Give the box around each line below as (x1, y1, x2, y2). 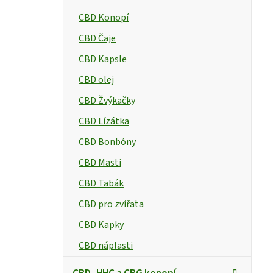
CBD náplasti (79, 238, 133, 252)
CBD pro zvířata (79, 197, 144, 211)
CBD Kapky (79, 218, 124, 232)
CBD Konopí (79, 10, 129, 24)
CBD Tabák (79, 176, 124, 190)
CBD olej (79, 73, 114, 87)
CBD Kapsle (79, 52, 127, 66)
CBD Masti (79, 155, 121, 169)
